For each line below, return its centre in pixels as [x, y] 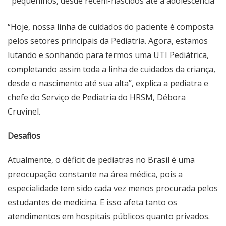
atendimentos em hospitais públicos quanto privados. [109, 216]
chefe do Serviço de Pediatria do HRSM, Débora [97, 97]
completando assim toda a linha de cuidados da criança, [111, 69]
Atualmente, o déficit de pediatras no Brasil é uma [101, 160]
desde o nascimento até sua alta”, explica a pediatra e [108, 83]
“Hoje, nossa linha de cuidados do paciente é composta [111, 26]
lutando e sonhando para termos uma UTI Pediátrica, [108, 55]
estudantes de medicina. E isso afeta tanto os [92, 202]
